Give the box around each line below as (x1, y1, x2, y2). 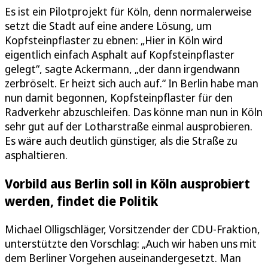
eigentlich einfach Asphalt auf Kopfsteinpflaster (5, 47, 234, 62)
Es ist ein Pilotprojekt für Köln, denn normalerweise (5, 4, 252, 19)
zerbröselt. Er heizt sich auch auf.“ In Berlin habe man (5, 75, 258, 90)
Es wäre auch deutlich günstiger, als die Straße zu (5, 133, 237, 148)
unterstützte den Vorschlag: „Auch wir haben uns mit (5, 236, 257, 251)
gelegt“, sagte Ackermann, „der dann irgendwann (5, 61, 240, 76)
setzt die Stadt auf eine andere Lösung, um (5, 18, 212, 33)
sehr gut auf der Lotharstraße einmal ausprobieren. (5, 118, 252, 133)
